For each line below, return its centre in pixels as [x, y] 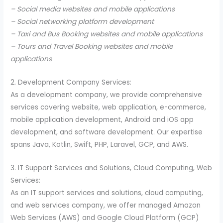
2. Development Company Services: [71, 83]
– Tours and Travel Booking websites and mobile [92, 47]
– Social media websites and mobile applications [93, 9]
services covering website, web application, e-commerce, [109, 108]
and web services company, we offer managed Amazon [106, 205]
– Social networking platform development [82, 22]
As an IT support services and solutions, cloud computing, [107, 193]
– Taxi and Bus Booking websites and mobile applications [107, 34]
